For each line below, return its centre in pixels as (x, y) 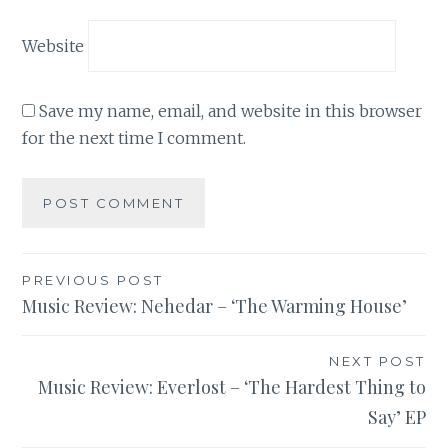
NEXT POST (377, 361)
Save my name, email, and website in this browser (231, 111)
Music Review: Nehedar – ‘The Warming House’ (215, 305)
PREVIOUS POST (93, 279)
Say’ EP (396, 417)
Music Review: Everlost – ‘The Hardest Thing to (231, 387)
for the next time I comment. (134, 138)
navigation (88, 321)
